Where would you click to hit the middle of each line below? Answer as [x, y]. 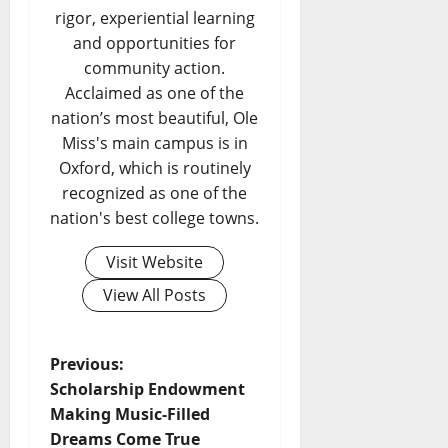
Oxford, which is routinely [154, 168]
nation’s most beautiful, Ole [155, 118]
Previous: [87, 364]
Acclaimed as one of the [155, 93]
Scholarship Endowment [147, 389]
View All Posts [155, 295]
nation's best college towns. [155, 218]
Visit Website [155, 262]
